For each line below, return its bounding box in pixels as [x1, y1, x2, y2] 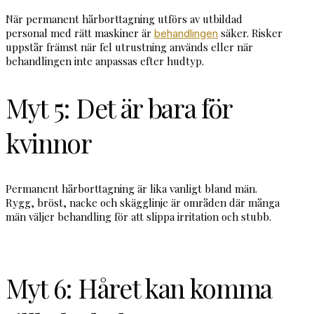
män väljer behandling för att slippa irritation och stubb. [6, 209, 271, 224]
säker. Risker [218, 25, 282, 40]
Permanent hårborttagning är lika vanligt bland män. [6, 181, 257, 196]
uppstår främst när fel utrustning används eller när [6, 39, 253, 54]
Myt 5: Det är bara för [6, 89, 233, 125]
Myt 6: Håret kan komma [6, 270, 273, 306]
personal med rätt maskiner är [6, 25, 154, 40]
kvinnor [6, 124, 92, 160]
